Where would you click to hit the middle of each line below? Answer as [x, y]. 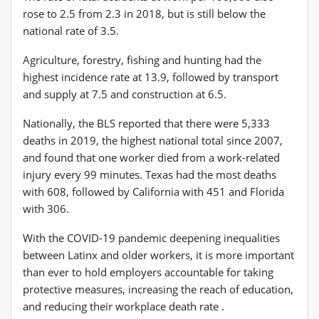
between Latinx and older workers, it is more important [158, 255]
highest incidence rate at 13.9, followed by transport [151, 77]
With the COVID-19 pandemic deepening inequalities [151, 237]
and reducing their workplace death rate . [124, 306]
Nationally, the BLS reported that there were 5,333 [146, 123]
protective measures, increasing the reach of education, [158, 289]
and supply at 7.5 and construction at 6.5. [125, 94]
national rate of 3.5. [71, 30]
